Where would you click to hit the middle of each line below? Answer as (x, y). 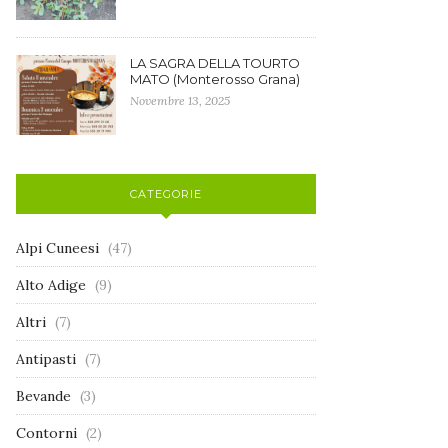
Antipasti (46, 358)
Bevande (43, 395)
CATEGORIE (166, 193)
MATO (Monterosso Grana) (215, 78)
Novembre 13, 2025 (180, 100)
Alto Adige (51, 284)
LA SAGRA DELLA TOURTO (215, 62)
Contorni (46, 432)
